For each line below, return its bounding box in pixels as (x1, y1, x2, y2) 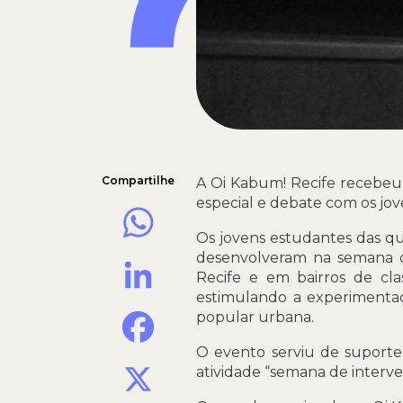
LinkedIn (159, 254, 223, 272)
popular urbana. (196, 309, 315, 327)
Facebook (159, 306, 231, 324)
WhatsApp (159, 201, 237, 219)
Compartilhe (102, 174, 175, 188)
